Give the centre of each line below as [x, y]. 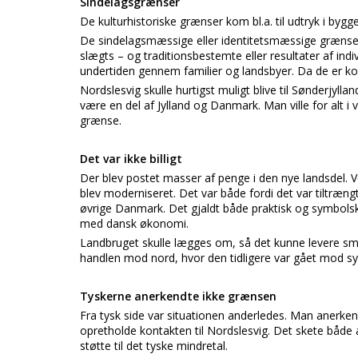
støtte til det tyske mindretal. [154, 346]
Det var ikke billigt [131, 159]
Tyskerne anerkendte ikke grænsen [178, 296]
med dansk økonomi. [134, 223]
